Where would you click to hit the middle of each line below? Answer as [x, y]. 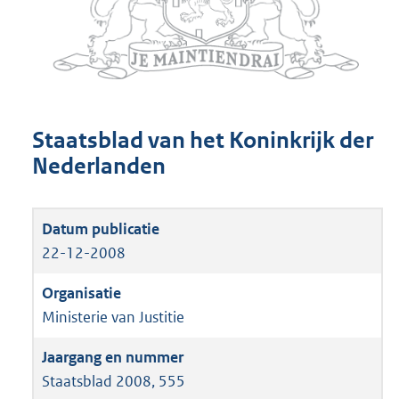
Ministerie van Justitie [113, 317]
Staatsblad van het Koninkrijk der [203, 141]
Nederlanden [99, 167]
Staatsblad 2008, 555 [114, 381]
